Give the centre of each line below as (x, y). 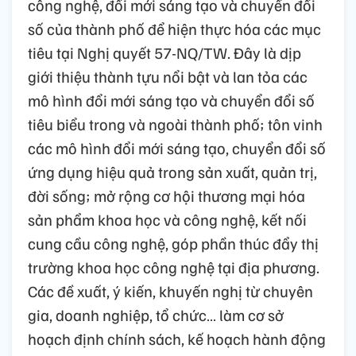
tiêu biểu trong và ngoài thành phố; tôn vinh (175, 124)
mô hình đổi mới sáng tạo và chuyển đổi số (171, 100)
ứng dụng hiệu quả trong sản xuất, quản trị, (172, 171)
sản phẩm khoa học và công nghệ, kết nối (167, 219)
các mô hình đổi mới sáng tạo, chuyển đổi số (177, 147)
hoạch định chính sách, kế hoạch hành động (177, 338)
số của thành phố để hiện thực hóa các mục (174, 28)
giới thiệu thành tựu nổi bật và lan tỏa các (168, 76)
